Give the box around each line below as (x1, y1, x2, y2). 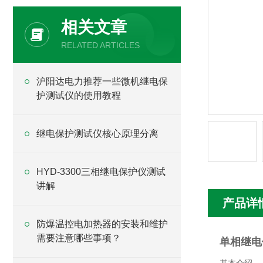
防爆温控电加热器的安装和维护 (36, 219, 168, 229)
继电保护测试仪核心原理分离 (36, 129, 159, 139)
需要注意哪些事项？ (36, 233, 121, 243)
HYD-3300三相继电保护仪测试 (36, 167, 166, 177)
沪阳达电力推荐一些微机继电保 (36, 76, 168, 86)
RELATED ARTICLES (61, 41, 140, 50)
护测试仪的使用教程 (36, 90, 121, 100)
